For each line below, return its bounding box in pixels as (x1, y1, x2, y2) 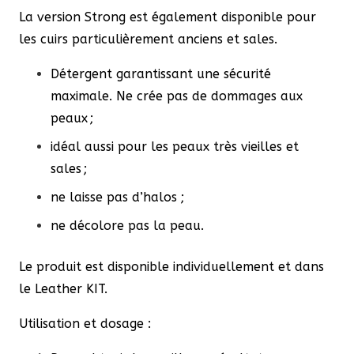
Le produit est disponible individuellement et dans (19, 259, 324, 275)
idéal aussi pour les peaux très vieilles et (51, 139, 299, 155)
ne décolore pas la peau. (51, 218, 204, 234)
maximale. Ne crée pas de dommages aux (51, 88, 303, 104)
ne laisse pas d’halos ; (51, 190, 184, 205)
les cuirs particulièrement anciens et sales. (19, 32, 277, 47)
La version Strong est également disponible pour (19, 9, 316, 25)
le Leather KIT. (19, 281, 107, 297)
